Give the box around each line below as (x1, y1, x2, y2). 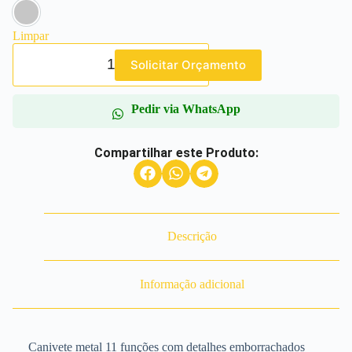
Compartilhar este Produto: (93, 145, 258, 160)
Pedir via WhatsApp (130, 101, 240, 115)
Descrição (167, 229, 217, 244)
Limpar (13, 28, 49, 42)
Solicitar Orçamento (130, 57, 246, 72)
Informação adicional (139, 277, 244, 291)
